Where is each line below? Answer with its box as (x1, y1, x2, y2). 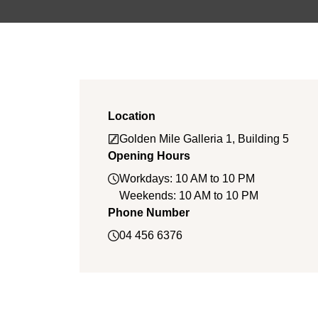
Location (108, 110, 155, 122)
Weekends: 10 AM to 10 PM (119, 190, 258, 202)
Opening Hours (108, 150, 190, 162)
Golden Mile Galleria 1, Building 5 (119, 133, 289, 145)
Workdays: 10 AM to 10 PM (119, 172, 255, 185)
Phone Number (108, 207, 190, 219)
